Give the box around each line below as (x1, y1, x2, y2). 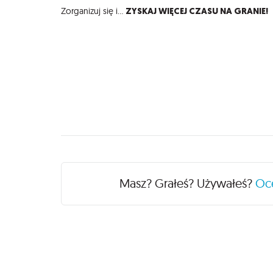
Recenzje (60, 159, 123, 181)
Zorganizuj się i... (61, 5, 126, 17)
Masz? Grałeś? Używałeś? (119, 175, 255, 191)
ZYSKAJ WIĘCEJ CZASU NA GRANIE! (126, 5, 268, 18)
